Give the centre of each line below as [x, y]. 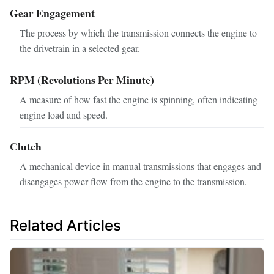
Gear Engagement [52, 13]
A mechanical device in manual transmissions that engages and [140, 166]
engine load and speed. [64, 114]
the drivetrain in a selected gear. [80, 48]
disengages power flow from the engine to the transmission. [133, 181]
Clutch [26, 146]
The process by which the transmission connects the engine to [138, 33]
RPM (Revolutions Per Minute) [82, 80]
